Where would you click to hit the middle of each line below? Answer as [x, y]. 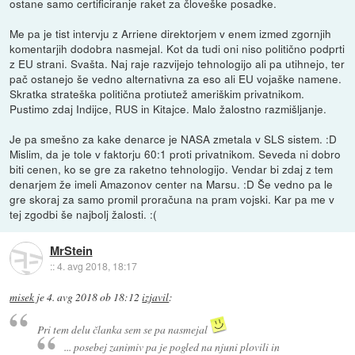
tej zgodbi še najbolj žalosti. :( [84, 214]
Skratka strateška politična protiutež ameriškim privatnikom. [157, 94]
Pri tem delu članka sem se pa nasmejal [123, 329]
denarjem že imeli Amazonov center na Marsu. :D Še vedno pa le [172, 184]
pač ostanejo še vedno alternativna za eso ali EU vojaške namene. [176, 79]
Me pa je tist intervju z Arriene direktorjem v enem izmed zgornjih [171, 34]
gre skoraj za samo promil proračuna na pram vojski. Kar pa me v [172, 199]
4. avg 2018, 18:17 [97, 265]
